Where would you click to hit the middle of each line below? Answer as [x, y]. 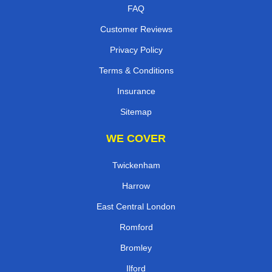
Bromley [136, 247]
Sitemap [136, 111]
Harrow [136, 185]
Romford [136, 227]
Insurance [136, 91]
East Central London [136, 206]
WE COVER [136, 138]
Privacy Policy [136, 49]
